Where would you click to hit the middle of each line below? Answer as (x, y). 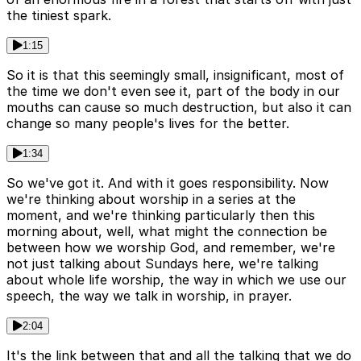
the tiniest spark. (59, 16)
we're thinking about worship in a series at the (151, 199)
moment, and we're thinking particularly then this (161, 216)
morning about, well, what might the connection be (167, 232)
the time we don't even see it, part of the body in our (173, 91)
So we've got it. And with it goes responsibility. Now (168, 183)
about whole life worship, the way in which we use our (176, 280)
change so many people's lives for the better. (148, 124)
